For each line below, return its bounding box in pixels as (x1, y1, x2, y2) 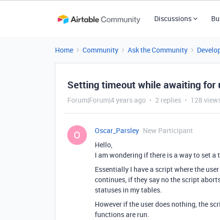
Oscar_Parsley (95, 126, 139, 135)
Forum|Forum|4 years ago (67, 95, 146, 105)
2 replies (155, 95, 181, 105)
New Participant (143, 126, 193, 135)
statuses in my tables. (95, 185, 162, 194)
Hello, (95, 140, 112, 149)
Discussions (154, 14, 192, 23)
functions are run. (95, 210, 149, 219)
